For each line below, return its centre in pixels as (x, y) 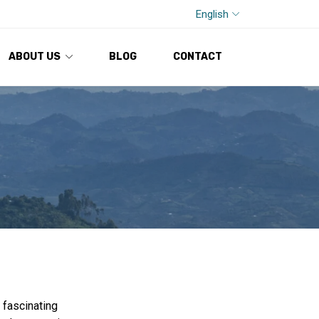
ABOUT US (35, 57)
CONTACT (198, 57)
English (212, 14)
